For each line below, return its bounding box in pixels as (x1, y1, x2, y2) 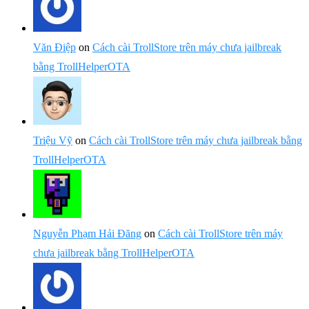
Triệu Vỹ (33, 134, 72, 146)
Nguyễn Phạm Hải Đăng (33, 228, 141, 239)
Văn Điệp (33, 41, 76, 53)
